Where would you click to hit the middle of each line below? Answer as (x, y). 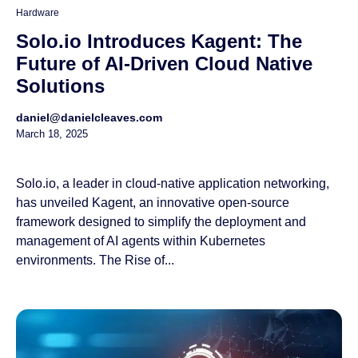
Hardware (38, 12)
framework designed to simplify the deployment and (161, 221)
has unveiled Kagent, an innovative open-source (153, 202)
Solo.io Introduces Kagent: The (159, 41)
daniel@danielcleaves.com (89, 117)
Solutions (60, 86)
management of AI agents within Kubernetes (141, 241)
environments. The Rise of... (95, 260)
